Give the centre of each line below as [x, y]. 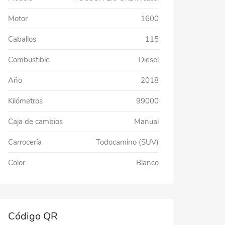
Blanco [147, 163]
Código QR [33, 216]
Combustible [29, 60]
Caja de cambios [35, 122]
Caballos [22, 39]
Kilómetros [25, 101]
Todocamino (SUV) [127, 142]
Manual [146, 122]
